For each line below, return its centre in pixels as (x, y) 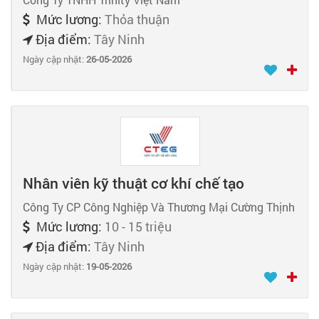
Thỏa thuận (137, 19)
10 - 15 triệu (138, 227)
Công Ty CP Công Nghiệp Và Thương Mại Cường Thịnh (159, 207)
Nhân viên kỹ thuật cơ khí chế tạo (134, 183)
